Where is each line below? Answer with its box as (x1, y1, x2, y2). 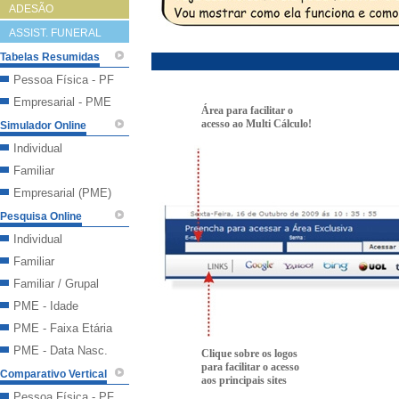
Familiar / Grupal (13, 277, 99, 290)
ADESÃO (9, 3, 53, 15)
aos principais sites (201, 374, 287, 387)
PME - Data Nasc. (13, 344, 108, 357)
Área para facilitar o (201, 104, 293, 117)
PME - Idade (13, 299, 78, 313)
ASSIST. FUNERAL (9, 27, 102, 39)
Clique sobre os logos (201, 347, 297, 360)
